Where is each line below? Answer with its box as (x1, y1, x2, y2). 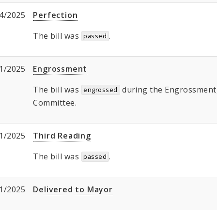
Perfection (33, 10, 78, 21)
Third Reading (33, 130, 91, 141)
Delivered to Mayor (33, 184, 113, 195)
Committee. (33, 97, 77, 108)
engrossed (83, 85, 118, 94)
